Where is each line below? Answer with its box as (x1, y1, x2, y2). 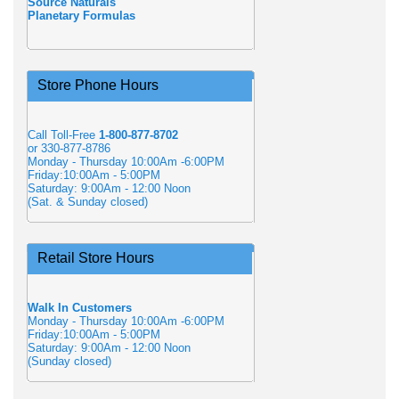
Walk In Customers (28, 301, 132, 314)
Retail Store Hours (37, 249, 154, 265)
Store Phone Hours (37, 77, 159, 93)
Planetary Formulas (28, 9, 135, 22)
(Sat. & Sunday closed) (28, 195, 148, 208)
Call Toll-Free (28, 128, 99, 142)
